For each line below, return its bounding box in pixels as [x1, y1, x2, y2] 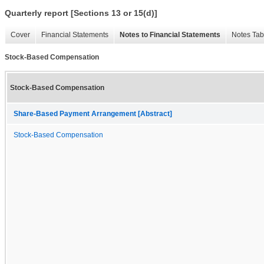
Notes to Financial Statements [120, 31, 220, 39]
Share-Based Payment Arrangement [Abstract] [14, 110, 172, 117]
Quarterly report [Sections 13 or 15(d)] [5, 8, 157, 18]
